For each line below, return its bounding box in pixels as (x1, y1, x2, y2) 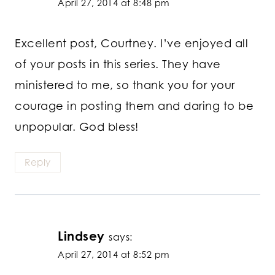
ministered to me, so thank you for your (15, 78, 235, 92)
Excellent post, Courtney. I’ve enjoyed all (15, 36, 248, 50)
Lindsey (58, 228, 105, 244)
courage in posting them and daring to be (15, 99, 254, 113)
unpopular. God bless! (15, 120, 139, 134)
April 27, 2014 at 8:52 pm (58, 249, 170, 260)
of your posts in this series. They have (15, 57, 221, 71)
